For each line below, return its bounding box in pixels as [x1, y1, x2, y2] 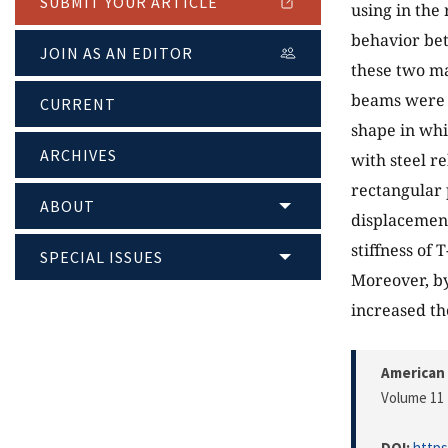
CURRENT [40, 94, 116, 115]
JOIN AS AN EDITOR [40, 43, 193, 64]
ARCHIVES [40, 145, 117, 166]
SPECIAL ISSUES [40, 247, 163, 268]
